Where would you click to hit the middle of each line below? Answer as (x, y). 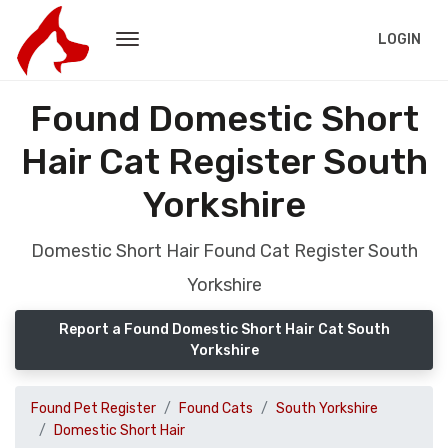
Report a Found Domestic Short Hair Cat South (224, 329)
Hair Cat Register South (224, 161)
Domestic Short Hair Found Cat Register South (224, 251)
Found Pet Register (93, 408)
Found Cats (216, 408)
